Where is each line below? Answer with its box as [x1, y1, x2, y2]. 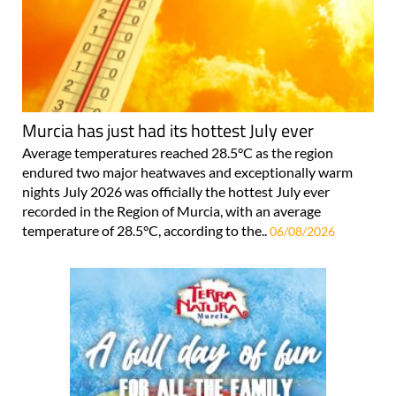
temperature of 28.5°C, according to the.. [22, 221, 270, 239]
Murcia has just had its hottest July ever [22, 116, 314, 144]
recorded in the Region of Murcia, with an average [22, 202, 321, 219]
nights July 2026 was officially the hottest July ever [22, 182, 330, 200]
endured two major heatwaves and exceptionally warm [22, 163, 353, 180]
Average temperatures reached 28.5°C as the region [22, 143, 333, 161]
